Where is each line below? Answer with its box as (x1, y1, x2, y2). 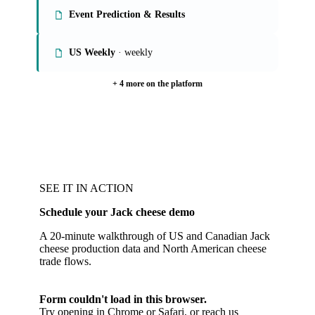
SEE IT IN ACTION (39, 182, 134, 194)
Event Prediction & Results (69, 9, 185, 20)
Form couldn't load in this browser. (39, 293, 207, 305)
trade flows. (39, 255, 91, 267)
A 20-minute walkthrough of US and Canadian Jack (39, 230, 270, 242)
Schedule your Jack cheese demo (39, 206, 195, 218)
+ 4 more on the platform (112, 79, 202, 89)
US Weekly (69, 47, 115, 58)
